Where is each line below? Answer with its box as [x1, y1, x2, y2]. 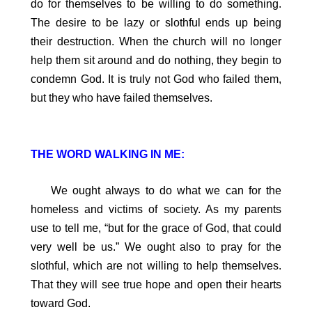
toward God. [31, 297, 91, 310]
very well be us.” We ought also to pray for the [31, 241, 281, 253]
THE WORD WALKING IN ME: [31, 148, 185, 160]
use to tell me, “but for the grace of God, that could [31, 222, 281, 235]
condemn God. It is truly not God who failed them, [31, 72, 281, 85]
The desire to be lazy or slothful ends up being [31, 16, 281, 29]
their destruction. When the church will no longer [31, 35, 281, 47]
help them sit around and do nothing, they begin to [31, 54, 281, 66]
